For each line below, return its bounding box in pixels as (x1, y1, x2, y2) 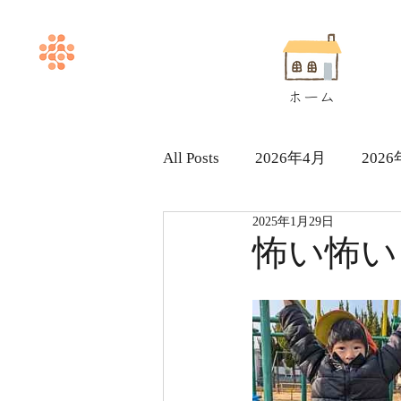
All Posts (163, 149, 219, 166)
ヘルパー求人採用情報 (199, 220, 351, 238)
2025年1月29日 (252, 215, 334, 228)
